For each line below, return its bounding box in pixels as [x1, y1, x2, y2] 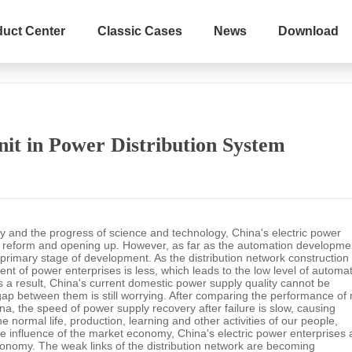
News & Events [201, 37, 277, 50]
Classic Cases [97, 24, 182, 38]
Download [278, 24, 339, 38]
